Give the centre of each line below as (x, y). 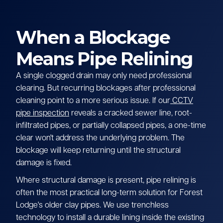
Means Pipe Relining (104, 59)
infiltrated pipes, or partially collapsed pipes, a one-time (111, 126)
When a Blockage (93, 37)
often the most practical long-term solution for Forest (109, 193)
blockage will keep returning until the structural (98, 151)
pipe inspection (43, 113)
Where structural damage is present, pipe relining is (106, 180)
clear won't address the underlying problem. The (100, 138)
